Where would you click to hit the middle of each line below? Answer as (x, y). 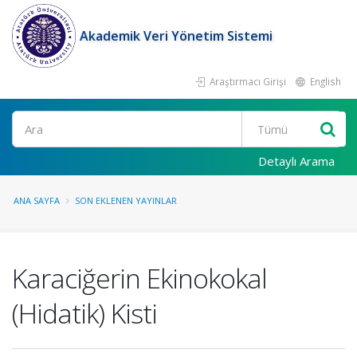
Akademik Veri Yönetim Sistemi (176, 36)
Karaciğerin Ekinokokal (139, 278)
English (324, 81)
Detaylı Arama (296, 161)
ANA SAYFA (37, 200)
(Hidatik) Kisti (84, 313)
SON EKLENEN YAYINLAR (126, 200)
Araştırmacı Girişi (247, 81)
